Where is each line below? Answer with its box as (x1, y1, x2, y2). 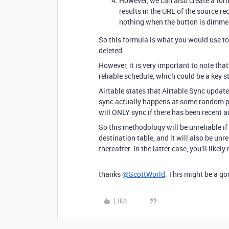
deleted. (99, 45, 124, 55)
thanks (99, 169, 122, 179)
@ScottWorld (122, 169, 165, 179)
